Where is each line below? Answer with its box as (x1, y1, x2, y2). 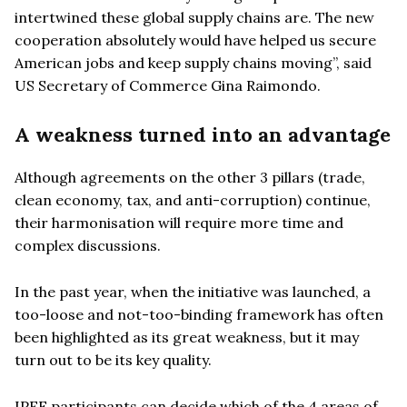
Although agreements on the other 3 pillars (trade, (15, 167, 365, 186)
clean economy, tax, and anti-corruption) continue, (15, 190, 371, 209)
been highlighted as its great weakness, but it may (15, 327, 359, 346)
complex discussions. (15, 235, 161, 254)
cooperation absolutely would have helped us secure (15, 30, 376, 49)
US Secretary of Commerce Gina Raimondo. (15, 75, 321, 94)
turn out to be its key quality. (15, 350, 212, 369)
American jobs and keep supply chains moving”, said (15, 53, 372, 72)
